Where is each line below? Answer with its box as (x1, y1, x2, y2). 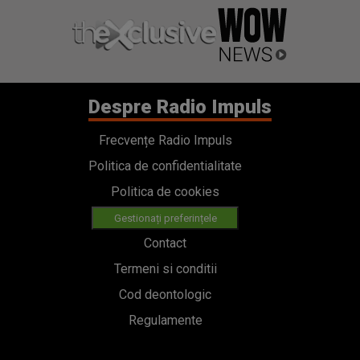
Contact (144, 235, 186, 252)
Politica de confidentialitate (88, 158, 242, 174)
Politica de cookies (111, 184, 219, 200)
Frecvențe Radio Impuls (98, 133, 232, 149)
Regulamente (128, 313, 202, 329)
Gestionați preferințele (113, 212, 217, 225)
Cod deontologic (119, 287, 211, 303)
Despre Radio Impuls (88, 96, 272, 119)
